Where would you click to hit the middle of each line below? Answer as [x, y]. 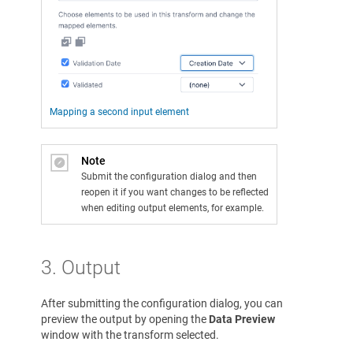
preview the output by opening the [125, 320]
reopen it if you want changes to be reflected [175, 193]
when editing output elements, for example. [173, 208]
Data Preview [242, 320]
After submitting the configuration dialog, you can [162, 304]
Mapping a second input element [119, 112]
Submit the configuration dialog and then [169, 177]
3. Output [81, 268]
